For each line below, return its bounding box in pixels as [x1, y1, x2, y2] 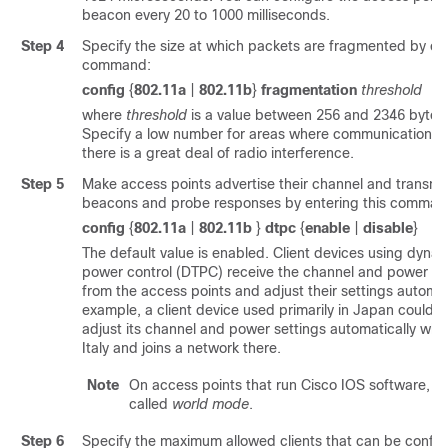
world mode [172, 396, 249, 412]
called [129, 396, 172, 412]
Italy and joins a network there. [82, 340, 281, 356]
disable [363, 220, 413, 236]
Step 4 [21, 38, 64, 54]
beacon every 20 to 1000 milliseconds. [82, 7, 330, 23]
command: [82, 57, 151, 73]
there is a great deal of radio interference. [82, 145, 354, 161]
